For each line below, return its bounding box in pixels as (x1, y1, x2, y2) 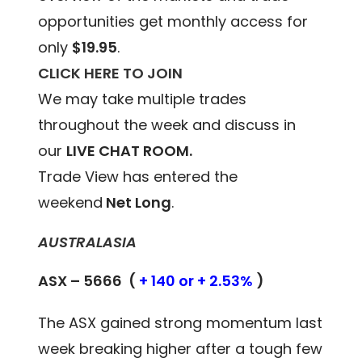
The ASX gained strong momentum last (38, 312, 323, 333)
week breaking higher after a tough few (38, 338, 323, 359)
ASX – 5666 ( (38, 270, 140, 291)
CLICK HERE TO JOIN (38, 62, 183, 83)
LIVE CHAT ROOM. (66, 140, 193, 161)
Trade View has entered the (38, 166, 238, 187)
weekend (38, 192, 103, 213)
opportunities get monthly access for (38, 11, 309, 32)
